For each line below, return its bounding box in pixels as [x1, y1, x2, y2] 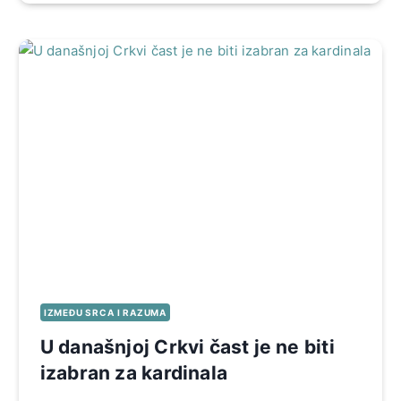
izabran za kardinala [39, 361, 227, 384]
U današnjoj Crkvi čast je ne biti [39, 335, 335, 358]
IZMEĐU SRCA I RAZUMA [43, 306, 166, 318]
